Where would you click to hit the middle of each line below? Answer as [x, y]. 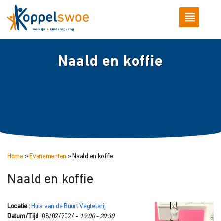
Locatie [18, 206]
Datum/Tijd [23, 216]
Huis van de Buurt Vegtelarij [68, 206]
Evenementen [48, 156]
